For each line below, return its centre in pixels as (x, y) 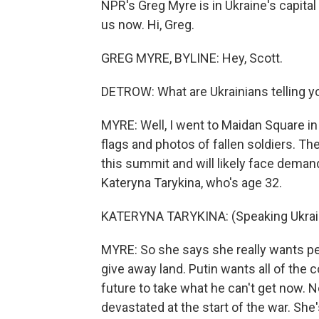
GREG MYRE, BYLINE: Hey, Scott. (192, 58)
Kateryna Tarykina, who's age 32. (192, 183)
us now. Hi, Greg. (148, 25)
